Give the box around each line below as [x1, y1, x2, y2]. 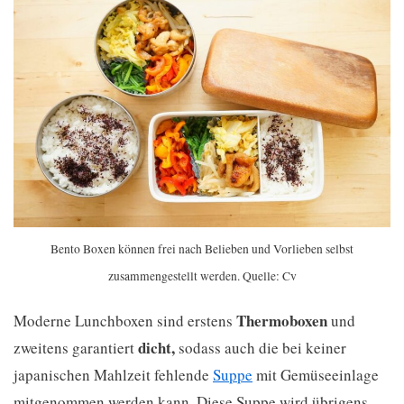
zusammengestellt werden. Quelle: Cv [107, 268, 297, 285]
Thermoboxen [236, 309, 327, 333]
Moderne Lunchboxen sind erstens [14, 310, 236, 332]
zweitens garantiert [14, 337, 138, 359]
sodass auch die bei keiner [175, 337, 346, 359]
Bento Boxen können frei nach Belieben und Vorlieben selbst [50, 241, 353, 258]
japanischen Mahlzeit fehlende [14, 364, 213, 386]
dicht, [138, 336, 175, 360]
